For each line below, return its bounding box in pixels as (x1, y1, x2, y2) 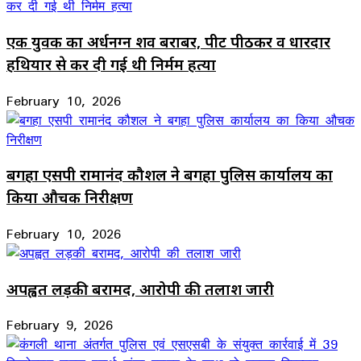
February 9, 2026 (6, 311, 113, 339)
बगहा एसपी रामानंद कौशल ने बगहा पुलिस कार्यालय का (6, 164, 333, 185)
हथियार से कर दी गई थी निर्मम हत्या (6, 53, 216, 74)
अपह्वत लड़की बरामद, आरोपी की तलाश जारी (6, 278, 274, 299)
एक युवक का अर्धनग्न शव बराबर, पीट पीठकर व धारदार (6, 31, 330, 52)
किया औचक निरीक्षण (6, 187, 133, 208)
